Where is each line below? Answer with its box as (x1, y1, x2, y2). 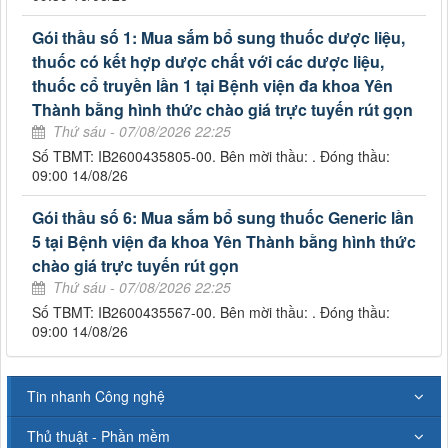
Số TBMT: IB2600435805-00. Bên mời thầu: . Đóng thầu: (32, 145, 390, 166)
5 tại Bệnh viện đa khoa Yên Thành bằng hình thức (32, 229, 416, 253)
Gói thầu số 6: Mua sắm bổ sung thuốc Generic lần (32, 205, 414, 229)
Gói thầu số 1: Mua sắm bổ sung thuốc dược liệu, (32, 25, 405, 49)
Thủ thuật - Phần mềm (27, 425, 170, 446)
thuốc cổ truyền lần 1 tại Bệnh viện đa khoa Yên (32, 73, 393, 97)
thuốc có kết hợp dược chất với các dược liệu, (32, 49, 384, 73)
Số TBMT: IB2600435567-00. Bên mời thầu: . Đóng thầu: (32, 301, 390, 322)
